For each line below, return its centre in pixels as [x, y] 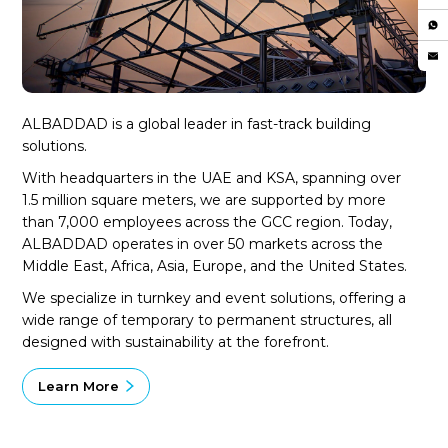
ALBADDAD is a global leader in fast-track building [197, 123]
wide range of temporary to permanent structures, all [207, 319]
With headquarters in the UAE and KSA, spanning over [212, 177]
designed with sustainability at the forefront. [176, 341]
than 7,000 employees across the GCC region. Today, [207, 221]
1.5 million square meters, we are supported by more [204, 199]
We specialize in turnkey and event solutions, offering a [214, 297]
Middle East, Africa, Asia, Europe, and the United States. [215, 265]
